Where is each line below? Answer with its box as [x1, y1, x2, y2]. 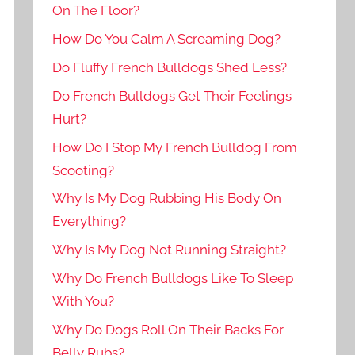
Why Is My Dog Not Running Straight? [52, 242, 287, 258]
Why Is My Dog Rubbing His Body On [52, 190, 282, 207]
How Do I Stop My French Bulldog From [52, 139, 298, 155]
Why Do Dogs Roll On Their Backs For [52, 321, 284, 338]
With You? [52, 292, 115, 309]
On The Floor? [52, 2, 140, 19]
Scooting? [52, 162, 115, 178]
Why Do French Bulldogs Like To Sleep [52, 269, 294, 286]
